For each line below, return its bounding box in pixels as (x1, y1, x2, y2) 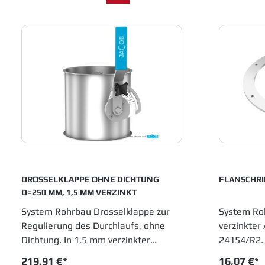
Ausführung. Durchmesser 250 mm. (21, 248, 182, 260)
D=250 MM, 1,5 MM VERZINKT (21, 188, 137, 198)
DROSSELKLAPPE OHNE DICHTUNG (21, 174, 159, 185)
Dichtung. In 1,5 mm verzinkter (21, 234, 150, 246)
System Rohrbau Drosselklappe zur (21, 206, 170, 218)
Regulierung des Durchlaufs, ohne (21, 220, 165, 232)
